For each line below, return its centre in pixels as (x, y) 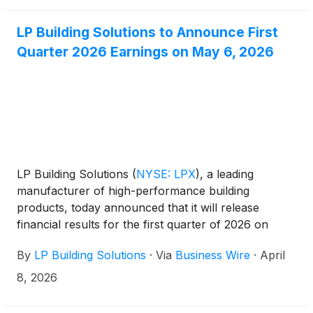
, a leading (227, 174)
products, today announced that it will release (138, 208)
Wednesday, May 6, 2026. (85, 241)
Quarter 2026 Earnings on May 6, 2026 (145, 52)
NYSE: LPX (166, 174)
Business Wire (213, 255)
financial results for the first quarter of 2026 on (143, 225)
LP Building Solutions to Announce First (147, 32)
